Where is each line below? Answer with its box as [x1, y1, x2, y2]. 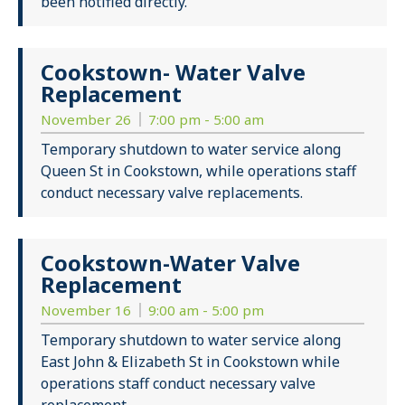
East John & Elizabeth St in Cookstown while [41, 352, 340, 372]
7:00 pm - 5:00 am [148, 110, 264, 129]
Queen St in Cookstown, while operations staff [41, 161, 356, 182]
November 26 [41, 110, 135, 129]
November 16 [41, 301, 135, 320]
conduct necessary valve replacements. [41, 183, 303, 203]
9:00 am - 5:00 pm [148, 301, 264, 320]
